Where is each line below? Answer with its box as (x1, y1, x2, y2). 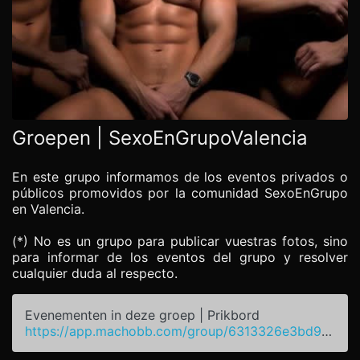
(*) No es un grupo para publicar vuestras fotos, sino (12, 233, 348, 249)
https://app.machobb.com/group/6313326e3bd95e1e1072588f (321, 323, 332, 339)
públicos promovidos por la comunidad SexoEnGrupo (12, 185, 348, 201)
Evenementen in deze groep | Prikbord (25, 307, 260, 323)
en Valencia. (12, 201, 84, 217)
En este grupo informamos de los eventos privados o (12, 169, 348, 185)
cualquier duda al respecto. (12, 265, 178, 281)
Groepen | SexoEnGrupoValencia (12, 126, 308, 149)
